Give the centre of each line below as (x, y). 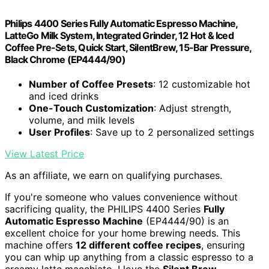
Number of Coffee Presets (91, 84)
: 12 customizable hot (202, 84)
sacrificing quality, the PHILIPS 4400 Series (104, 209)
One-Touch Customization (91, 108)
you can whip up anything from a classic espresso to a (129, 257)
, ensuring (223, 245)
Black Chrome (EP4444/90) (65, 59)
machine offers (40, 245)
